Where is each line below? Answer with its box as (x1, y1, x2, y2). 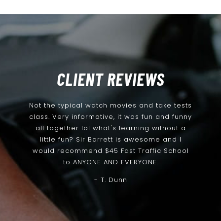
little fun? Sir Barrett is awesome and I (39, 135, 182, 145)
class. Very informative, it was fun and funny (29, 112, 192, 122)
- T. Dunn (94, 175, 127, 185)
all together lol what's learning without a (35, 123, 186, 133)
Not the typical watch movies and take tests (29, 101, 192, 110)
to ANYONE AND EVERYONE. (63, 157, 158, 167)
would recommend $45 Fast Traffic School (32, 146, 189, 156)
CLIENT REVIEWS (56, 68, 165, 90)
